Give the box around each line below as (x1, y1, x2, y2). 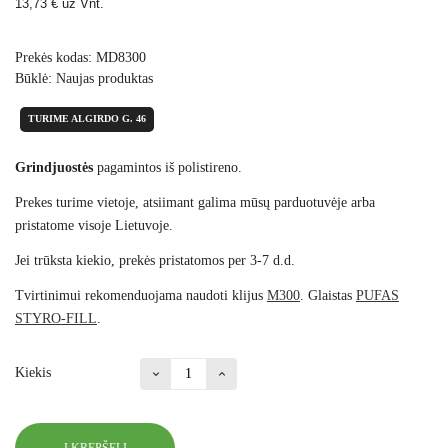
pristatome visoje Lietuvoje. (15, 218, 173, 234)
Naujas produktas (56, 71, 153, 87)
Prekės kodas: (15, 50, 92, 66)
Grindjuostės (15, 160, 93, 176)
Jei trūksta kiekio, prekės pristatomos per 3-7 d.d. (15, 253, 295, 269)
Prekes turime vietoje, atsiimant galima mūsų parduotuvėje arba (15, 195, 375, 211)
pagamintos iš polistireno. (93, 160, 242, 176)
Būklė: (15, 71, 52, 87)
